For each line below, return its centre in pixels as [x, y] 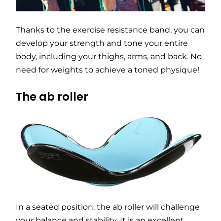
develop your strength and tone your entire [102, 43]
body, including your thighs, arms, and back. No [109, 56]
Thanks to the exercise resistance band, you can [110, 30]
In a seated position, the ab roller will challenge [108, 207]
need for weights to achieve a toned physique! [108, 70]
